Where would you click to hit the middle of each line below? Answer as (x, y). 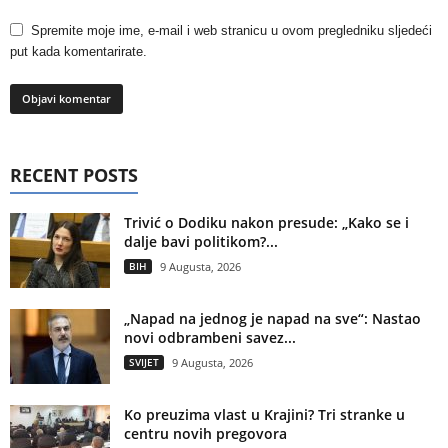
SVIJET (144, 361)
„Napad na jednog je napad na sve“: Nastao (272, 318)
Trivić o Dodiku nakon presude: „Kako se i (266, 222)
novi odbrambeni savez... (210, 337)
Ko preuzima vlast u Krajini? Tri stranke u (264, 414)
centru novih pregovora (205, 433)
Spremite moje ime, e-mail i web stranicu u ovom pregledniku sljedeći (231, 30)
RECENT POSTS (74, 174)
